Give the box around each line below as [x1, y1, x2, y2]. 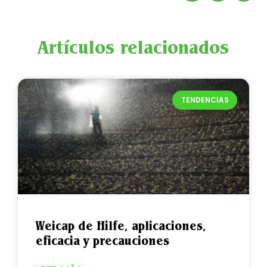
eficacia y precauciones [36, 232, 169, 248]
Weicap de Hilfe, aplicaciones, [36, 218, 206, 233]
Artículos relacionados [38, 35, 229, 58]
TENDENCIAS [181, 94, 229, 105]
